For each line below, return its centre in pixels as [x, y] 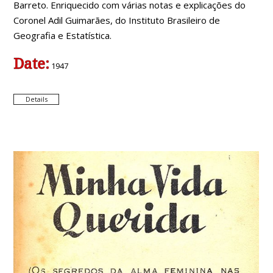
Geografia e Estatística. [63, 36]
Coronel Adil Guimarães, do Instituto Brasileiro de [117, 20]
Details [36, 99]
